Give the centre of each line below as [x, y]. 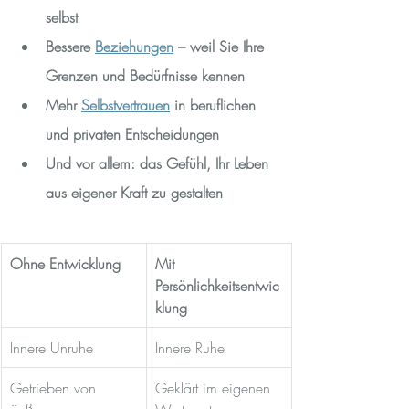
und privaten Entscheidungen [132, 134]
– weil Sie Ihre [221, 46]
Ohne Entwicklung [65, 263]
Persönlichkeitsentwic [217, 285]
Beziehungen [134, 46]
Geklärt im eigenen [215, 388]
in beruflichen [215, 105]
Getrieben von [55, 388]
